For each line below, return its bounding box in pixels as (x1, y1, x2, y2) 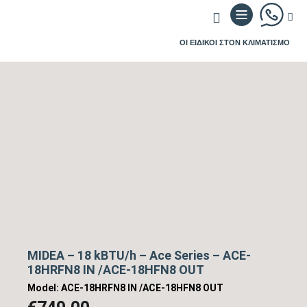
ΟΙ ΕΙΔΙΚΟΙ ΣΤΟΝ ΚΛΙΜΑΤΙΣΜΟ (179, 38, 290, 47)
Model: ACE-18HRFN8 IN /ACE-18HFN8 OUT (27, 282, 223, 294)
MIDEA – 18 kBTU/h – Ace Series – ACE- (27, 248, 251, 263)
